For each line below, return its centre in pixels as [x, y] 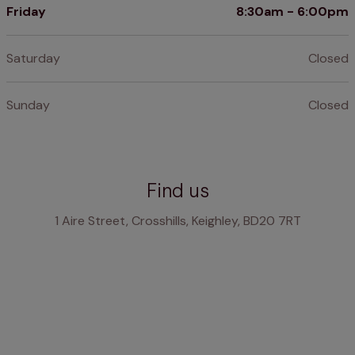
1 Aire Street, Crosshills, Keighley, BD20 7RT [177, 221]
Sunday [28, 105]
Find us [177, 191]
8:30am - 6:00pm [292, 12]
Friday [26, 12]
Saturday [33, 59]
